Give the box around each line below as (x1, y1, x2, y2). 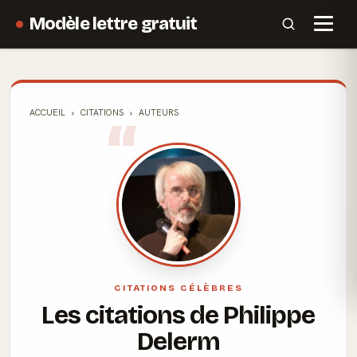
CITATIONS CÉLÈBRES (114, 282, 243, 293)
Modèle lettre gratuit (29, 13, 198, 34)
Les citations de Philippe (41, 300, 316, 331)
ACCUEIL (29, 107, 65, 118)
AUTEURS (139, 107, 178, 118)
